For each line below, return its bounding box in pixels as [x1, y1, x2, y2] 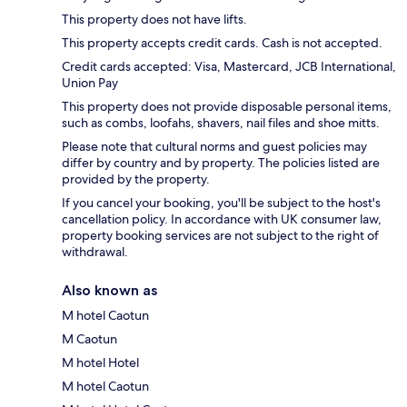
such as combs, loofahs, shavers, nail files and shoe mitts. [62, 114, 380, 132]
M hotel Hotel [62, 354, 139, 372]
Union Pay [62, 74, 118, 92]
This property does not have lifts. [62, 11, 247, 28]
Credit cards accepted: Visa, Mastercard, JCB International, [62, 58, 396, 75]
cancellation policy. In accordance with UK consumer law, [62, 211, 382, 228]
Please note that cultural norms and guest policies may [62, 138, 367, 155]
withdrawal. [62, 243, 128, 261]
